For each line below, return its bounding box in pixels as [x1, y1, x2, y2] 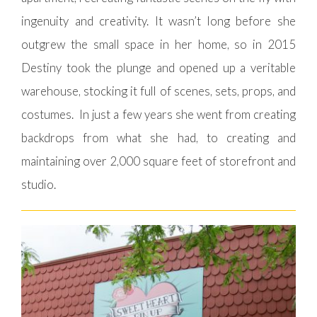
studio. [21, 177, 56, 192]
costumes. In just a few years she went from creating [21, 107, 296, 122]
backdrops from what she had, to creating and [21, 130, 296, 146]
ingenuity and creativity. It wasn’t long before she [21, 13, 296, 29]
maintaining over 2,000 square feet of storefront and [21, 154, 296, 169]
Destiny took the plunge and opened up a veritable [21, 60, 296, 76]
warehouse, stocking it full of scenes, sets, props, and [21, 83, 296, 99]
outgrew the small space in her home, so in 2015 [21, 37, 296, 52]
